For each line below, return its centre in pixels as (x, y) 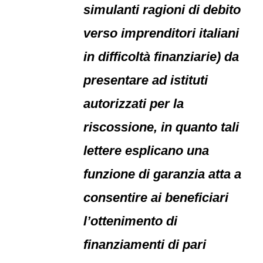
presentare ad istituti (146, 80)
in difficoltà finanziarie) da (161, 57)
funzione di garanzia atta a (163, 174)
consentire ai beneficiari (156, 198)
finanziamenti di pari (145, 245)
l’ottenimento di (131, 221)
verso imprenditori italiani (161, 33)
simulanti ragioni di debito (162, 10)
